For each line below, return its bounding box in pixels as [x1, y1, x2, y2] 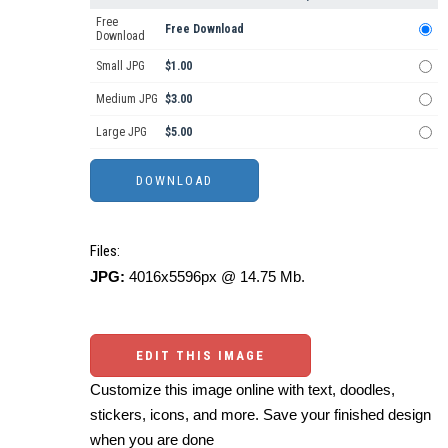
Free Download [165, 22, 244, 37]
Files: [90, 242, 120, 261]
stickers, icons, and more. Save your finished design [90, 406, 431, 424]
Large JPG [96, 125, 147, 140]
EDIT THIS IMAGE [136, 348, 265, 364]
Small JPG [96, 59, 145, 74]
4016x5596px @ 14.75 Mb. [125, 268, 305, 286]
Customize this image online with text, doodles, [90, 381, 395, 399]
